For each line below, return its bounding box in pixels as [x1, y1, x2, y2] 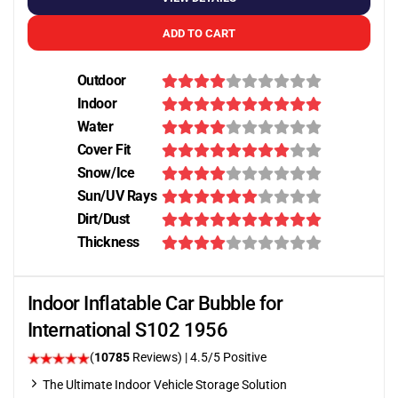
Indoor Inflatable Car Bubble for [28, 292, 283, 314]
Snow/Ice [76, 164, 135, 181]
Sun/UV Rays [76, 187, 157, 204]
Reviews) [130, 350, 185, 364]
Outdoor [76, 72, 126, 89]
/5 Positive [208, 350, 267, 364]
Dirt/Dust [76, 211, 130, 227]
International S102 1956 [28, 319, 228, 341]
